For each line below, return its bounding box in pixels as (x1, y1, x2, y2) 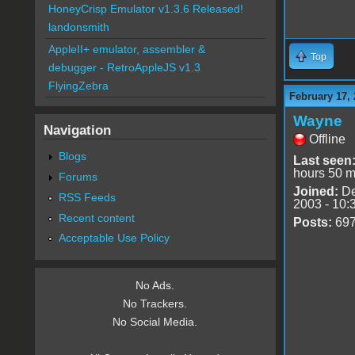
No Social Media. (113, 315, 198, 329)
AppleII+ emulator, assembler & (48, 43, 205, 56)
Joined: (292, 185, 338, 199)
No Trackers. (123, 297, 188, 311)
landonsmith (48, 21, 109, 34)
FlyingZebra (48, 79, 109, 93)
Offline (308, 132, 345, 147)
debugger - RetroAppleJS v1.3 (48, 61, 200, 74)
